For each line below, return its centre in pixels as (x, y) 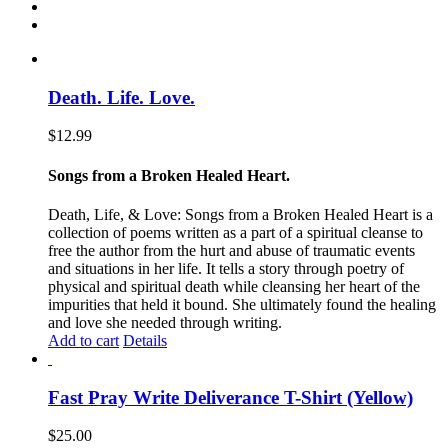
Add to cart (83, 340)
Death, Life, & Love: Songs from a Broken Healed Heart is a (240, 214)
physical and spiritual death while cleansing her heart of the (234, 286)
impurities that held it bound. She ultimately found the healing (242, 304)
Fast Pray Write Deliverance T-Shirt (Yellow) (230, 397)
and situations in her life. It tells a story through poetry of (226, 268)
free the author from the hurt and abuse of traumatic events (231, 250)
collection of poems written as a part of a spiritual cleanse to (235, 232)
